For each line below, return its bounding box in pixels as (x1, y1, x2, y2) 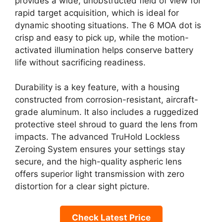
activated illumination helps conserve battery (15, 45, 193, 55)
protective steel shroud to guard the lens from (15, 119, 198, 129)
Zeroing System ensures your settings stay (15, 144, 185, 154)
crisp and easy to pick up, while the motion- (15, 32, 189, 43)
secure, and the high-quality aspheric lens (15, 157, 182, 166)
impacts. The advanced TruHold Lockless (15, 132, 180, 142)
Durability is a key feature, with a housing (15, 82, 179, 92)
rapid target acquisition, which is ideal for (15, 7, 179, 18)
